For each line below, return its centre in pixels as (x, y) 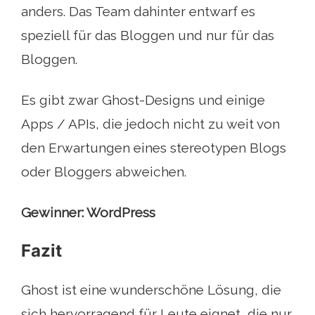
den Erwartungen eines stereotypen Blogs (154, 148)
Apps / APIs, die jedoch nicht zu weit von (150, 124)
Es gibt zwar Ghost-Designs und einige (143, 100)
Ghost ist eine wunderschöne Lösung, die (151, 290)
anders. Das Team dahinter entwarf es (138, 11)
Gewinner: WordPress (88, 212)
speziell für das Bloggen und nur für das (148, 35)
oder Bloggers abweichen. (104, 172)
